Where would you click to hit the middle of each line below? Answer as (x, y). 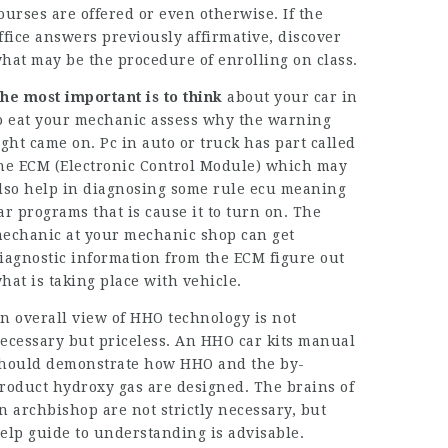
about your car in (290, 97)
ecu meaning (298, 189)
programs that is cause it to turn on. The (167, 212)
